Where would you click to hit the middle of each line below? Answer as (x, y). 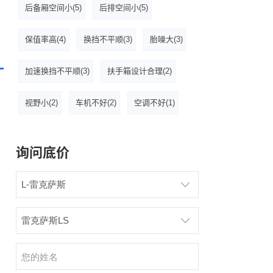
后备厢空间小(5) (53, 8)
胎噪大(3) (166, 39)
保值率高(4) (45, 39)
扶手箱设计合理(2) (140, 71)
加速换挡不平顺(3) (57, 71)
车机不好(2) (96, 103)
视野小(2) (41, 103)
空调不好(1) (154, 103)
